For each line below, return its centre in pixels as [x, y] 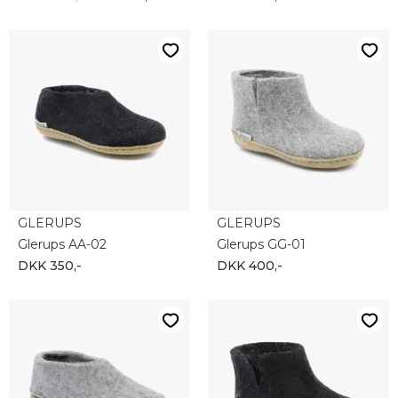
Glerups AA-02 [62, 244]
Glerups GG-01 [261, 244]
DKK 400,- [250, 266]
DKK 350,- [50, 266]
